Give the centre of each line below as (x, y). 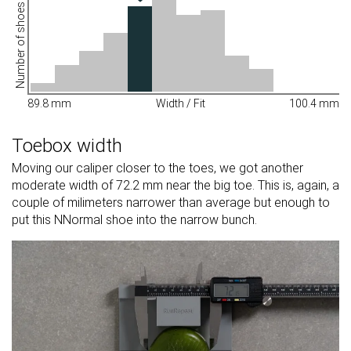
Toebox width (67, 146)
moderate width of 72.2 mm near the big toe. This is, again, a (175, 186)
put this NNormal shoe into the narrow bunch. (134, 220)
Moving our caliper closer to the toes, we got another (157, 168)
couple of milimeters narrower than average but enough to (171, 203)
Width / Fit (180, 104)
